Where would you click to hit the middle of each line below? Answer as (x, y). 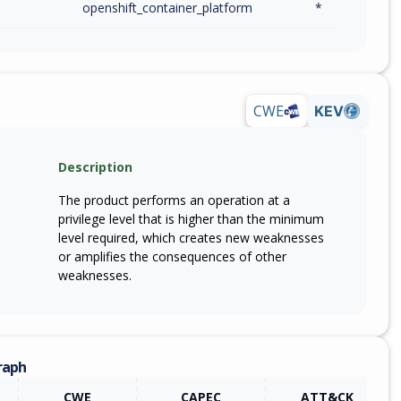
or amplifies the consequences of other (172, 256)
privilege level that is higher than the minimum (191, 218)
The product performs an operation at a (174, 200)
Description (95, 166)
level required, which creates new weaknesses (191, 237)
